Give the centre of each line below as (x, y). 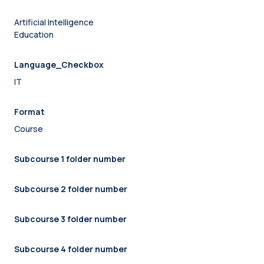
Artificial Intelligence (54, 22)
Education (34, 35)
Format (29, 112)
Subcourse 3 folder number (70, 219)
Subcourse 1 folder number (70, 159)
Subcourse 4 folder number (71, 249)
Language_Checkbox (59, 65)
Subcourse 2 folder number (71, 189)
